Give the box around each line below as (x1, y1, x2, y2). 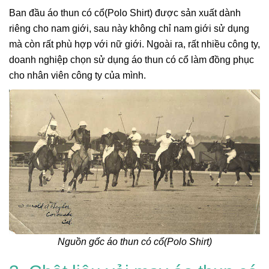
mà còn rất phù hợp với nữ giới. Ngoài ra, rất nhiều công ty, (9, 39, 260, 50)
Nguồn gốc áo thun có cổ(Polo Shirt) (57, 236, 212, 247)
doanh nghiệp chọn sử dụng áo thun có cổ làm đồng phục (9, 55, 254, 65)
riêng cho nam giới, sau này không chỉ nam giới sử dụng (9, 23, 249, 34)
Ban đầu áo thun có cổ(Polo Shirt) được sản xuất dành (9, 8, 241, 19)
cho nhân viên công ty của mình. (9, 70, 146, 81)
